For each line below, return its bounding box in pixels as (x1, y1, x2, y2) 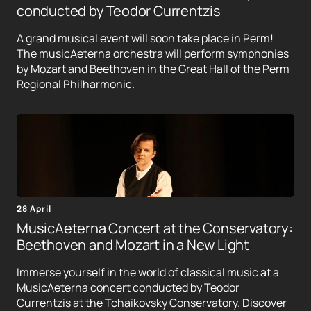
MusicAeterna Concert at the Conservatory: (17, 219, 293, 238)
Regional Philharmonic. (17, 76, 135, 92)
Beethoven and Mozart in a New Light (17, 235, 249, 255)
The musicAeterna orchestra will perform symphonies (17, 46, 289, 62)
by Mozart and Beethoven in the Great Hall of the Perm (17, 61, 289, 77)
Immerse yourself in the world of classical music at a (17, 264, 279, 280)
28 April (17, 203, 51, 215)
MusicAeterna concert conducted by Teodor (17, 280, 239, 296)
